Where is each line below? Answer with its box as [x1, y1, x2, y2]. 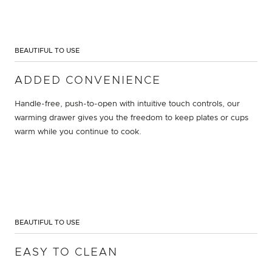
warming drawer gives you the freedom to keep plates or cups [15, 114, 248, 122]
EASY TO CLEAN [15, 246, 118, 258]
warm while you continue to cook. [15, 127, 141, 136]
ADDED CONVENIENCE [15, 75, 161, 86]
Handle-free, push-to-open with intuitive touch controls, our [15, 100, 240, 108]
